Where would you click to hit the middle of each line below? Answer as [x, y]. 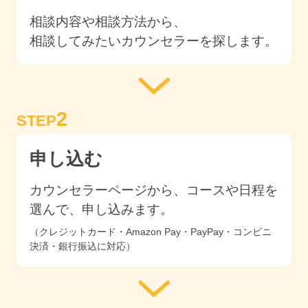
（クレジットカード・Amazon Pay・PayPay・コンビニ [151, 231]
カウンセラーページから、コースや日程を [154, 190]
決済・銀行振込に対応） [82, 246]
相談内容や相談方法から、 [108, 21]
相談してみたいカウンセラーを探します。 [154, 41]
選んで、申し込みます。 [101, 210]
